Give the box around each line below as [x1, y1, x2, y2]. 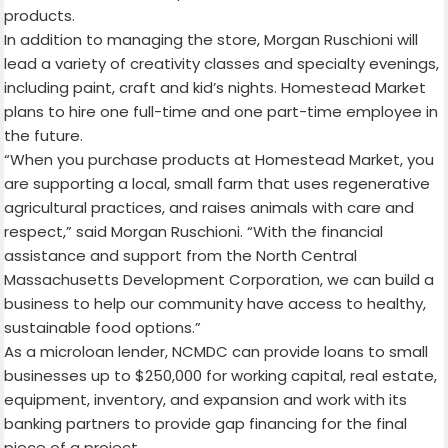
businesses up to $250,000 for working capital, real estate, [4, 365, 438, 387]
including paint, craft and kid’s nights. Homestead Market [4, 77, 427, 99]
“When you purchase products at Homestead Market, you [4, 149, 435, 171]
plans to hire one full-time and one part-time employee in [4, 101, 439, 123]
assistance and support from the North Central [4, 245, 358, 267]
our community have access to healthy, [126, 293, 427, 315]
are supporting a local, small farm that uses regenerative [4, 173, 431, 195]
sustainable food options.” [4, 317, 202, 339]
